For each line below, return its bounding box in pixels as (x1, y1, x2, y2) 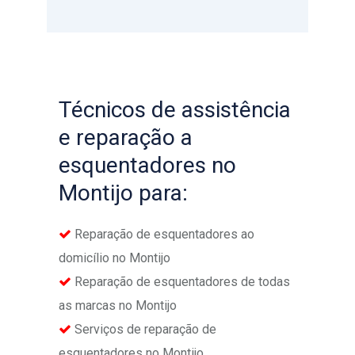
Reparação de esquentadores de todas (71, 274, 290, 290)
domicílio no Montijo (59, 250, 170, 266)
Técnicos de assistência (59, 97, 291, 124)
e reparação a (59, 124, 193, 151)
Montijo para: (59, 180, 188, 207)
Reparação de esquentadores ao (71, 227, 254, 242)
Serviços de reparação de (71, 322, 216, 338)
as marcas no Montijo (59, 298, 177, 314)
